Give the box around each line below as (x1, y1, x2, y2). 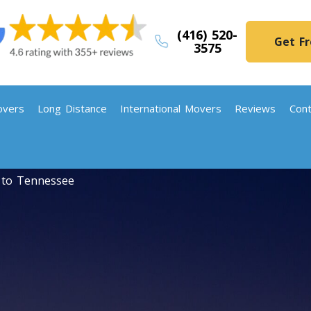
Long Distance (37, 101, 107, 115)
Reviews (235, 101, 276, 115)
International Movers (120, 101, 222, 115)
